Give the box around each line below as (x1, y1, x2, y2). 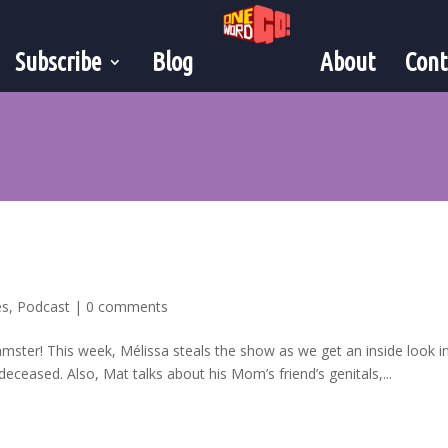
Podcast (17, 296, 71, 316)
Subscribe (15, 48, 102, 76)
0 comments (86, 296, 169, 316)
